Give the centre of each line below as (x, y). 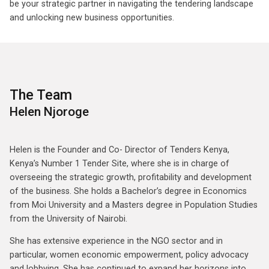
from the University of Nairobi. (68, 219)
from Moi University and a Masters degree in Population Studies (134, 205)
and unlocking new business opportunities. (92, 18)
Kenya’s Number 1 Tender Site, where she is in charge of (119, 163)
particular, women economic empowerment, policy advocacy (129, 255)
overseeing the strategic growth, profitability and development (131, 177)
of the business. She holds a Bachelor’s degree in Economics (128, 191)
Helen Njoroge (49, 112)
